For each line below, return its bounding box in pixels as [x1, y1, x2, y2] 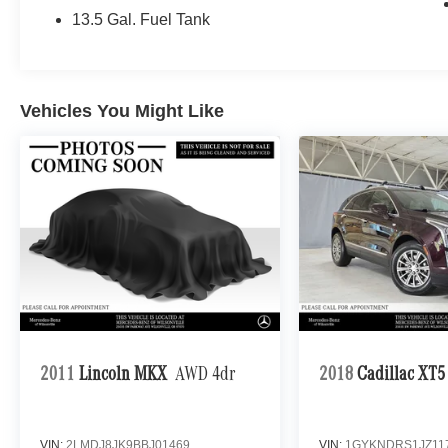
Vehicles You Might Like [20, 100, 224, 121]
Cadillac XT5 [357, 366, 446, 387]
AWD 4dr [175, 366, 236, 387]
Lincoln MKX [79, 366, 167, 387]
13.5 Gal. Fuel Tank [72, 10, 211, 28]
